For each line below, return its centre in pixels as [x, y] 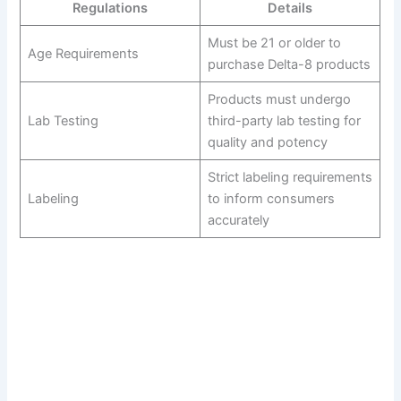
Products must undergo [279, 100]
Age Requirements [83, 54]
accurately [238, 221]
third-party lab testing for [284, 121]
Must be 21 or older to [274, 43]
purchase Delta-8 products [289, 65]
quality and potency [267, 143]
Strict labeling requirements [290, 178]
